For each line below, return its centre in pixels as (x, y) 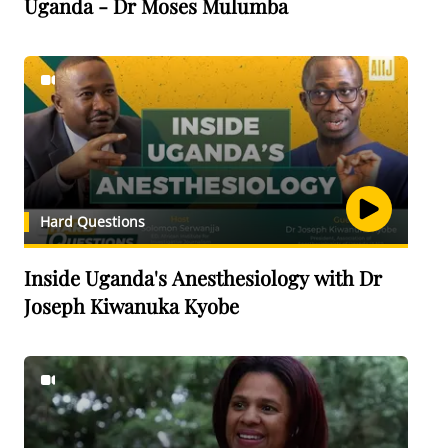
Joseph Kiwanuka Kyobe (131, 305)
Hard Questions (92, 221)
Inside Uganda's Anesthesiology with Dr (203, 277)
